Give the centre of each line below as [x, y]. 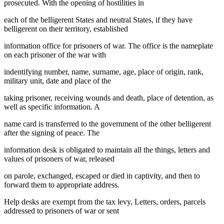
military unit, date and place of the [57, 80]
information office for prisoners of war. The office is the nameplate [108, 45]
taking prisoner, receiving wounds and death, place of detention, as [109, 97]
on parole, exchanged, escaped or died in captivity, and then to [102, 175]
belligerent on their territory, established [66, 28]
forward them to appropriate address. [62, 184]
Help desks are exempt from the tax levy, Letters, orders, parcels [105, 201]
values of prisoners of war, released [59, 158]
